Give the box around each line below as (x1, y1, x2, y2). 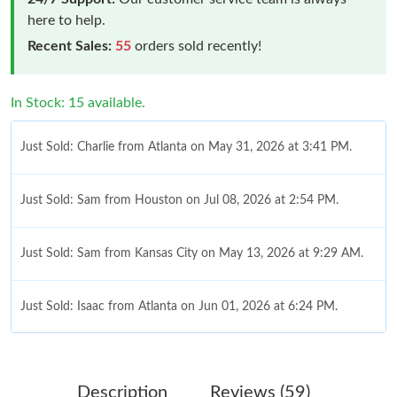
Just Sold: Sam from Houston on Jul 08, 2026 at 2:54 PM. (20, 193, 339, 206)
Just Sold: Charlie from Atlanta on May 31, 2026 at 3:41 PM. (20, 140, 352, 153)
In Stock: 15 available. (11, 95, 145, 110)
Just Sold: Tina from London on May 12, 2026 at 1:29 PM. (20, 353, 339, 366)
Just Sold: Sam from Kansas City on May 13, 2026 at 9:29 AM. (20, 246, 363, 260)
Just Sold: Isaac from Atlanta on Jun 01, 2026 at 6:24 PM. (20, 300, 338, 313)
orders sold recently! (131, 38, 261, 53)
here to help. (27, 12, 105, 27)
